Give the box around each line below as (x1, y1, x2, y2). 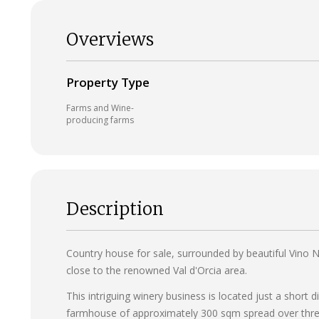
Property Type (66, 73, 150, 90)
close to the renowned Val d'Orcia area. (66, 263, 247, 277)
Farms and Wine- (66, 101, 134, 114)
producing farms (66, 113, 134, 126)
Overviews (66, 28, 154, 51)
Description (66, 197, 164, 220)
